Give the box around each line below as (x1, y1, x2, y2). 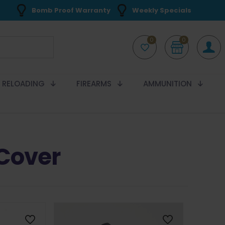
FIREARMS (76, 78, 111, 89)
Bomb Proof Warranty (32, 5, 110, 15)
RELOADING (2, 78, 45, 89)
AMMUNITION (143, 78, 192, 89)
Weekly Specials (132, 5, 191, 15)
